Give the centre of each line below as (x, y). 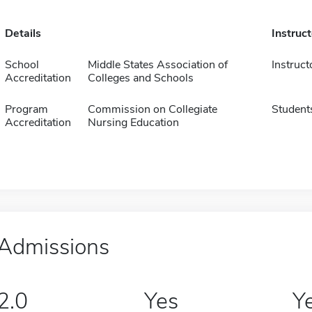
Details (23, 33)
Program (26, 109)
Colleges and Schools (140, 78)
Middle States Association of (157, 65)
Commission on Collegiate (152, 109)
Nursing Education (133, 123)
